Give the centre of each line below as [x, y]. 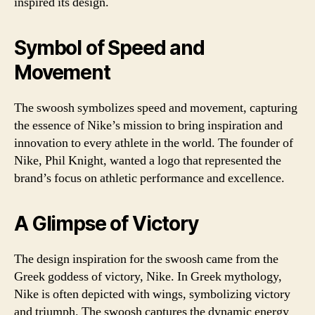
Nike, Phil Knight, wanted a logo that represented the [148, 160]
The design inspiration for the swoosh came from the [146, 259]
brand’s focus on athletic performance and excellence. [149, 178]
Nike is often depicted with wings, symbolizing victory [152, 294]
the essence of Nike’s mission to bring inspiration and [148, 125]
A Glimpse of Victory [106, 223]
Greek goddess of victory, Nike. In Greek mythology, [148, 276]
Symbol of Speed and [109, 47]
